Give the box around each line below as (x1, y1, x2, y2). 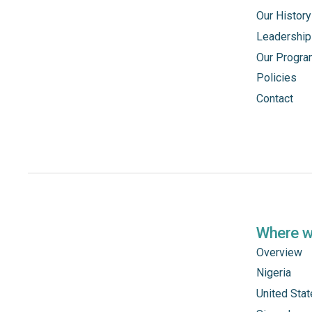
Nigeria (256, 266, 291, 280)
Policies (256, 71, 297, 85)
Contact (256, 91, 293, 105)
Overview (256, 245, 302, 259)
